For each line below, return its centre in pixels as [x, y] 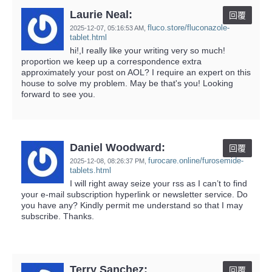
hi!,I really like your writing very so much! [148, 50]
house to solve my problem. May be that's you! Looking [127, 83]
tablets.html [90, 170]
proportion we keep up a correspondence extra [111, 61]
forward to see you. [58, 94]
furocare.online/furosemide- [196, 160]
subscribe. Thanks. [58, 216]
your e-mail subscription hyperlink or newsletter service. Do [134, 194]
